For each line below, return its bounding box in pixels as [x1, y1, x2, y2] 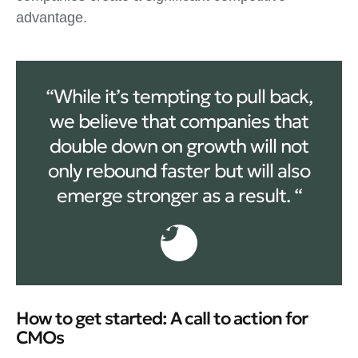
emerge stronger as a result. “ [56, 183, 302, 208]
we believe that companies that [50, 109, 308, 133]
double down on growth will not [50, 133, 308, 158]
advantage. [16, 9, 87, 26]
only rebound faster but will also [48, 158, 310, 183]
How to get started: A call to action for [16, 307, 308, 329]
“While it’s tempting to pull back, [46, 84, 312, 109]
